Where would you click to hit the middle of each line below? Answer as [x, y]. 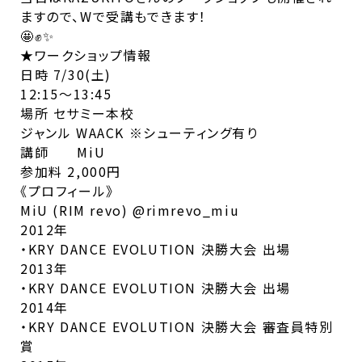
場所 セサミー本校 [78, 113]
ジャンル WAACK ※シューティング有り [139, 132]
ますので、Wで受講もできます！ [114, 16]
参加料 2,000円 [71, 171]
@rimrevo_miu [186, 210]
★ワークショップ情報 [86, 55]
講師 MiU [63, 152]
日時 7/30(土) [66, 74]
